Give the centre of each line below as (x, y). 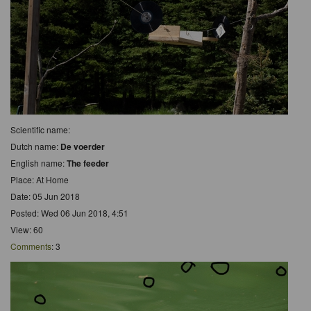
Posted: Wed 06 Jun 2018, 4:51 (69, 212)
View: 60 (27, 229)
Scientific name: (40, 129)
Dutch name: (35, 146)
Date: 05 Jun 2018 (45, 196)
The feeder (88, 163)
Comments (31, 246)
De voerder (83, 146)
